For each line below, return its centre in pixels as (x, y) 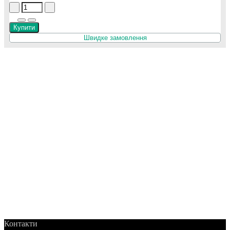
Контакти (21, 223)
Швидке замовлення (115, 37)
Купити (24, 27)
